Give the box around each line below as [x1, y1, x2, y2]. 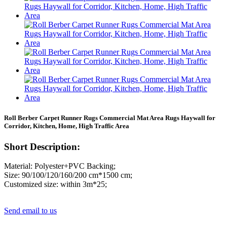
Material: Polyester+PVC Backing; [4, 162, 116, 171]
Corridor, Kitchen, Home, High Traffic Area [4, 122, 129, 130]
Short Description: [4, 141, 80, 152]
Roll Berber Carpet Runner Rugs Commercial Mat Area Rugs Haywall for [4, 113, 215, 122]
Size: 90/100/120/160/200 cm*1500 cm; [4, 171, 132, 180]
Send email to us [4, 206, 57, 215]
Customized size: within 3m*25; [4, 180, 107, 189]
